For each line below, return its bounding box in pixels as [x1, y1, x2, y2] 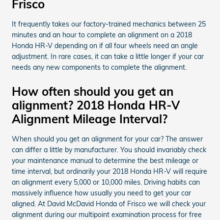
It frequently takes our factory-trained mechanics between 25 [12, 19, 206, 28]
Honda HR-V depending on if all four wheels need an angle [12, 41, 198, 50]
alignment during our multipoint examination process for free [12, 210, 202, 219]
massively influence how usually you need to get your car [12, 188, 191, 197]
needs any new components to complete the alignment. [12, 62, 187, 72]
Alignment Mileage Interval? [12, 111, 167, 126]
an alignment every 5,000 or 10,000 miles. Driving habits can [12, 177, 200, 187]
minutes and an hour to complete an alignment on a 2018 [12, 30, 192, 39]
